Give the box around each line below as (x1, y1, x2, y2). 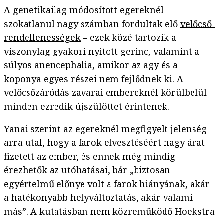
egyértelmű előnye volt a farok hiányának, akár (4, 178, 210, 190)
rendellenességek (4, 31, 81, 44)
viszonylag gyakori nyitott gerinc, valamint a (4, 45, 199, 57)
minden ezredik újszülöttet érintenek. (4, 100, 169, 112)
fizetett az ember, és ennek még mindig (4, 150, 175, 163)
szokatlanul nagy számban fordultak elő (4, 18, 180, 30)
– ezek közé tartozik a (81, 31, 176, 44)
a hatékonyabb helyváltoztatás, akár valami (4, 192, 192, 204)
